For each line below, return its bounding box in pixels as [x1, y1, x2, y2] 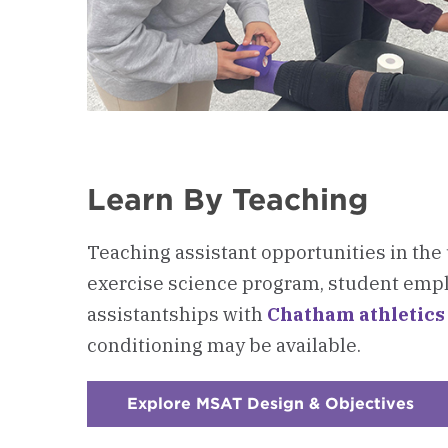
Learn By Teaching [87, 181, 368, 218]
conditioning [87, 332, 203, 357]
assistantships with [87, 301, 267, 326]
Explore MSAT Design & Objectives [127, 393, 414, 413]
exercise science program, [87, 270, 328, 295]
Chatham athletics [267, 301, 445, 326]
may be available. [203, 332, 361, 357]
